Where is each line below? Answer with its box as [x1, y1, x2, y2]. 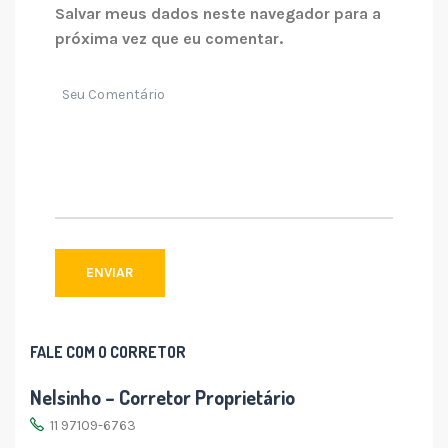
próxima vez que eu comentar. [55, 29, 283, 49]
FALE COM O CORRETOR [30, 341, 186, 362]
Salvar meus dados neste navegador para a [55, 4, 381, 24]
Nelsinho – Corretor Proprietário [30, 383, 295, 410]
